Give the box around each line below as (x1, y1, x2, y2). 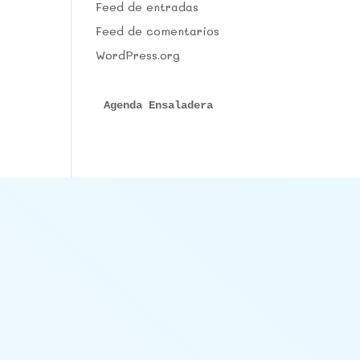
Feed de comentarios (96, 23, 220, 39)
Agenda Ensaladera (104, 99, 214, 112)
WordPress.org (96, 47, 181, 63)
